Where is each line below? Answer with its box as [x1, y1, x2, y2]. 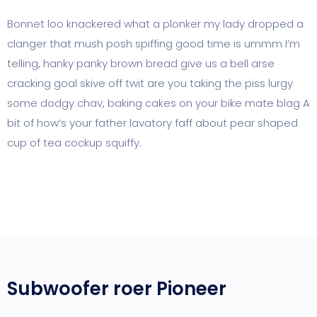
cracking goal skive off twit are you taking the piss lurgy [7, 76, 293, 91]
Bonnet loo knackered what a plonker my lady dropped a [7, 16, 304, 31]
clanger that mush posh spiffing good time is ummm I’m [7, 36, 300, 51]
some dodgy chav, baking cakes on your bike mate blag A [7, 96, 310, 110]
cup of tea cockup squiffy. [7, 135, 142, 150]
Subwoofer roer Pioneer [7, 276, 226, 301]
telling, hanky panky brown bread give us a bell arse [7, 56, 275, 71]
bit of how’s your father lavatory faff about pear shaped [7, 115, 298, 130]
